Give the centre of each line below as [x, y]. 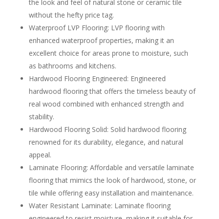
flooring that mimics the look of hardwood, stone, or [112, 180]
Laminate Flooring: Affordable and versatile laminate [111, 168]
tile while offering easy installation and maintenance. [111, 193]
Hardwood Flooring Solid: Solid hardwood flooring [107, 130]
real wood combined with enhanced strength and [106, 104]
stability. [41, 117]
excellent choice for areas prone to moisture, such [108, 53]
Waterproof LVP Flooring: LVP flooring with [97, 28]
